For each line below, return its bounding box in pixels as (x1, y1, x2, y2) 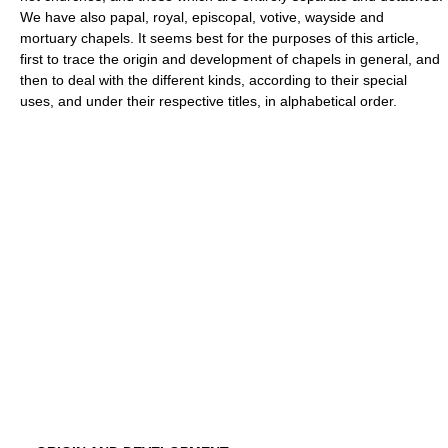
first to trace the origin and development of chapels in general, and (20, 50, 440, 67)
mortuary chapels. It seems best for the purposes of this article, (20, 29, 419, 46)
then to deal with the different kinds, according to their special (20, 71, 407, 88)
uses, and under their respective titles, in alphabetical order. (20, 92, 397, 109)
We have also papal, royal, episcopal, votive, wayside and (20, 8, 384, 25)
